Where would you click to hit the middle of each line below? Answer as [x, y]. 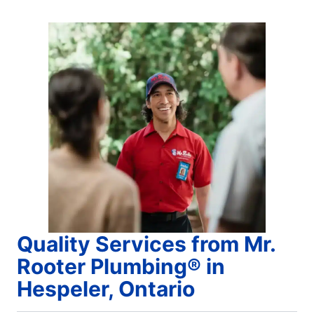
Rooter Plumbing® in [121, 266]
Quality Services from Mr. [146, 244]
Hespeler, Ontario [106, 288]
